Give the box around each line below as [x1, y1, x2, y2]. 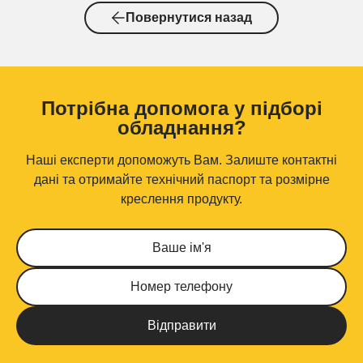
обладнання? [117, 116, 246, 139]
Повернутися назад [126, 10, 252, 24]
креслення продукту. [121, 191, 242, 206]
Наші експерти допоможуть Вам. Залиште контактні [26, 152, 337, 167]
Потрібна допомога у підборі [41, 96, 322, 119]
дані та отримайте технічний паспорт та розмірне [33, 172, 330, 186]
